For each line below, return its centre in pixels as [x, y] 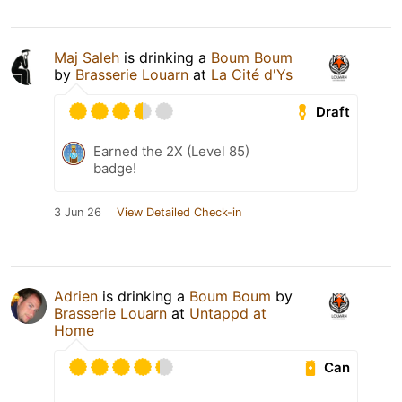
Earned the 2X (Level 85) [171, 152]
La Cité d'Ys [252, 75]
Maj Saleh [87, 58]
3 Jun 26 [78, 213]
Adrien [76, 297]
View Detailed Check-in [179, 213]
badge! [115, 169]
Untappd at [228, 314]
